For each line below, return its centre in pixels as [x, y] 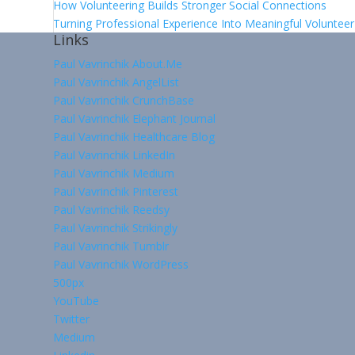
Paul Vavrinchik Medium [114, 174]
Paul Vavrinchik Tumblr [111, 246]
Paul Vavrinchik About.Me [118, 64]
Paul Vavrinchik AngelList [116, 82]
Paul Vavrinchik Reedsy [112, 210]
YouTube [76, 301]
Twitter [72, 319]
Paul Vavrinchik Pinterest [116, 192]
